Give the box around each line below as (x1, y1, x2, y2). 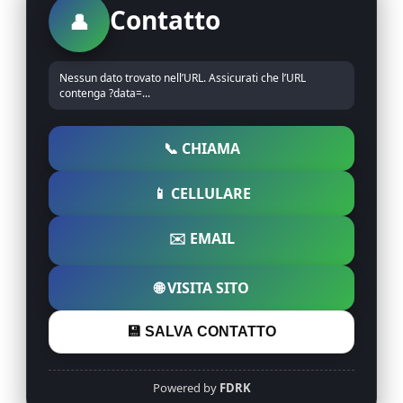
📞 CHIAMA (163, 138, 240, 158)
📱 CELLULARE (152, 183, 251, 203)
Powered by (152, 379, 219, 396)
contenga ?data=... (59, 85, 150, 101)
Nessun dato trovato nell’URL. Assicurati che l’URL (59, 69, 306, 85)
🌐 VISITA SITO (154, 277, 249, 298)
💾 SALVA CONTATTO (127, 323, 276, 339)
